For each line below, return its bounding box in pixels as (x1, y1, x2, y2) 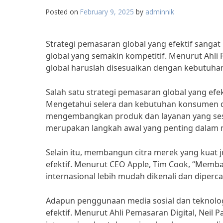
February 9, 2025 (80, 7, 134, 16)
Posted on (46, 7, 80, 16)
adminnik (145, 7, 174, 16)
